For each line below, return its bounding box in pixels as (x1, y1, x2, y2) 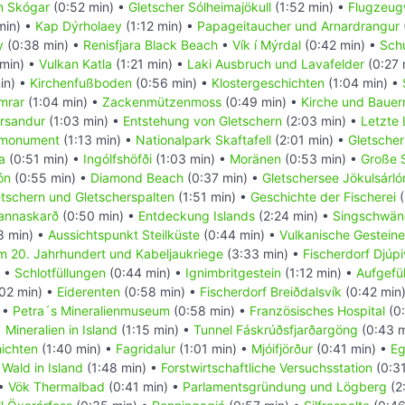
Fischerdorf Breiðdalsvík (200, 284, 342, 300)
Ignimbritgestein (185, 265, 281, 281)
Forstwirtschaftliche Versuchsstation (161, 360, 372, 376)
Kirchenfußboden (30, 75, 132, 91)
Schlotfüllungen (14, 265, 106, 281)
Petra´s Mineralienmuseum (13, 303, 170, 319)
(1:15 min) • (118, 322, 193, 338)
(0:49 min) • (221, 94, 301, 110)
